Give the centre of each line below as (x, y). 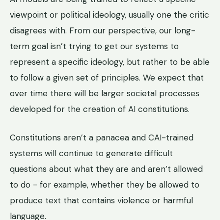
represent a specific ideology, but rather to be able (110, 62)
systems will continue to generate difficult (91, 153)
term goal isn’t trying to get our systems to (94, 46)
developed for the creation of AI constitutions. (100, 109)
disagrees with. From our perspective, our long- (103, 30)
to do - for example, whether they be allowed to (105, 185)
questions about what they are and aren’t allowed (106, 169)
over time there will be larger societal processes (105, 93)
